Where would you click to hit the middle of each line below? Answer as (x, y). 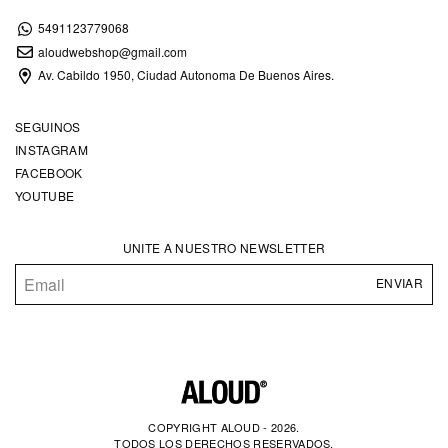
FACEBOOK (49, 172)
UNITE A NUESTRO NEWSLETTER (224, 247)
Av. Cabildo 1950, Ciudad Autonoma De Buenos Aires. (184, 75)
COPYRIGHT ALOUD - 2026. (224, 426)
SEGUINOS (48, 126)
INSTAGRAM (51, 149)
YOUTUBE (45, 195)
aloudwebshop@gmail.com (112, 51)
